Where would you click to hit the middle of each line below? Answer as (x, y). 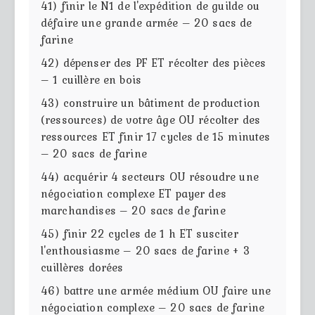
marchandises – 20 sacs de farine (133, 210)
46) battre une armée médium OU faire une (156, 290)
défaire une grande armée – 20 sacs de (147, 22)
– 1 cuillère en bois (91, 79)
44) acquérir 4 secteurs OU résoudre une (150, 176)
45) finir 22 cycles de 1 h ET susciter (140, 233)
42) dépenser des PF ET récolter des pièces (154, 62)
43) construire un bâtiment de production (150, 102)
